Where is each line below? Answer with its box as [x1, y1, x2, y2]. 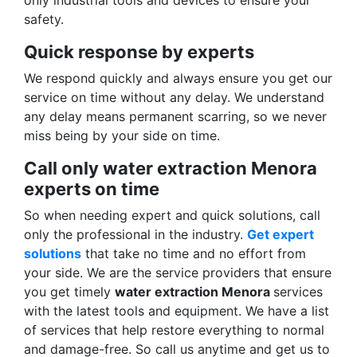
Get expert [247, 226, 314, 243]
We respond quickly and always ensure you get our [24, 70, 332, 87]
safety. [24, 11, 64, 28]
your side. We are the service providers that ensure [24, 265, 331, 281]
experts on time [24, 178, 159, 200]
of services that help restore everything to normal [24, 322, 324, 339]
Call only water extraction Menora [24, 158, 317, 179]
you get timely [24, 284, 115, 300]
